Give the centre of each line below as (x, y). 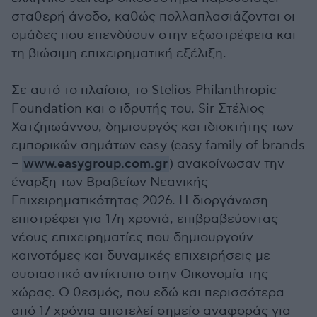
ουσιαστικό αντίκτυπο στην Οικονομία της (140, 274)
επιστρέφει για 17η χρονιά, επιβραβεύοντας (145, 219)
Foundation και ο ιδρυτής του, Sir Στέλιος (138, 109)
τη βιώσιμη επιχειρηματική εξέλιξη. (119, 53)
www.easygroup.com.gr (96, 164)
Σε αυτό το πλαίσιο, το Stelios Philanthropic (144, 90)
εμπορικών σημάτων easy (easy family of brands (158, 145)
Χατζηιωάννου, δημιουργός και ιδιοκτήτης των (152, 127)
